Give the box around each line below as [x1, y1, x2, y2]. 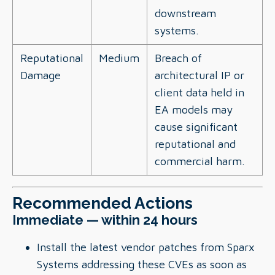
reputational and [155, 137, 236, 150]
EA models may [155, 103, 233, 116]
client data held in [155, 86, 244, 99]
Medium [99, 52, 139, 64]
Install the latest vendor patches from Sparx [37, 241, 255, 254]
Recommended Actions [12, 193, 193, 212]
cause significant [155, 120, 238, 133]
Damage [20, 69, 61, 82]
